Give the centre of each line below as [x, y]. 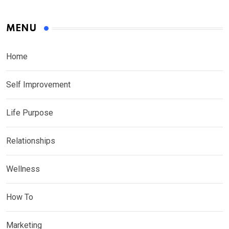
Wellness [23, 169]
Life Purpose [30, 113]
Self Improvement [38, 85]
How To [20, 197]
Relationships [31, 141]
